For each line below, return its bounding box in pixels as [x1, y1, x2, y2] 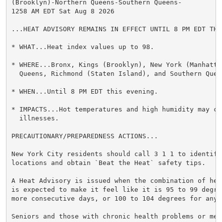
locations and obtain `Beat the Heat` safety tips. [11, 159, 206, 166]
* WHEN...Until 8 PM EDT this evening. [11, 87, 158, 95]
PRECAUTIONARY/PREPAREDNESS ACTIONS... [11, 132, 158, 140]
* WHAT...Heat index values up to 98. [11, 43, 154, 51]
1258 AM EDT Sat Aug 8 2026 [11, 7, 114, 15]
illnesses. [11, 114, 59, 122]
